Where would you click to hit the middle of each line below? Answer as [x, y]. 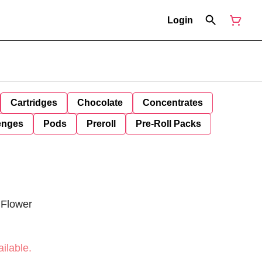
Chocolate [100, 103]
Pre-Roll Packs [168, 124]
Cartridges [34, 103]
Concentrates [173, 103]
